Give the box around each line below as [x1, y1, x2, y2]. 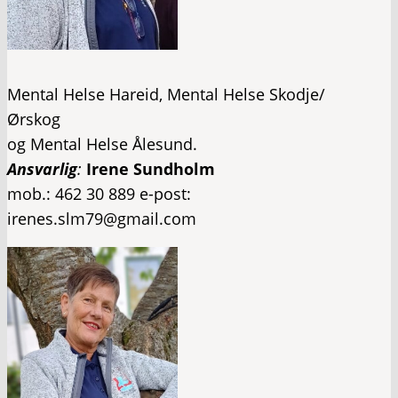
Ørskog [7, 108, 60, 131]
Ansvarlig [7, 158, 77, 180]
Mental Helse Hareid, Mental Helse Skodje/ [7, 84, 325, 106]
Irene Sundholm [86, 158, 215, 180]
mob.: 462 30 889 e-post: [7, 183, 191, 205]
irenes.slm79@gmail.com [7, 208, 196, 230]
